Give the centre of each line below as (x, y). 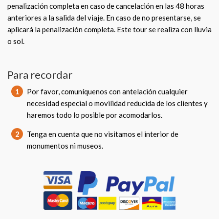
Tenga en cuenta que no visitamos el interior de (103, 134)
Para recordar (40, 75)
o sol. (16, 41)
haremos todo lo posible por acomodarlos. (95, 115)
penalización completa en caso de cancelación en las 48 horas (106, 6)
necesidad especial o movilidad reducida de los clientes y (117, 103)
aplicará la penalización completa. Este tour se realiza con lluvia (109, 29)
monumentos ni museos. (65, 146)
